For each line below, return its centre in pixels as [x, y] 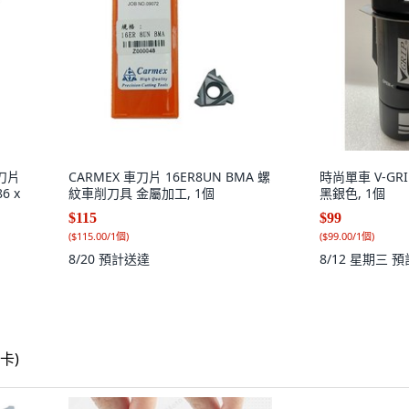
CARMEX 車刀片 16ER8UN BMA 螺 [169, 177]
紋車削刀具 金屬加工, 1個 [142, 193]
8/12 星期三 [356, 259]
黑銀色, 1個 [352, 193]
